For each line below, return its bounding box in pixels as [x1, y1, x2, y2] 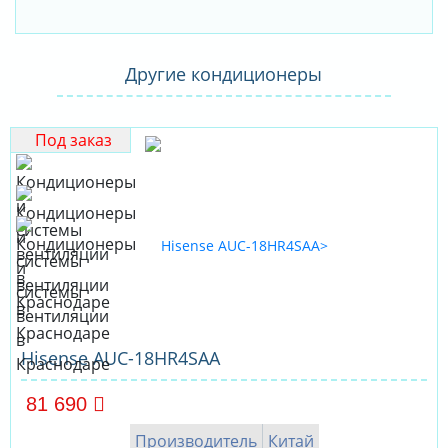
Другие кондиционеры [125, 62, 323, 87]
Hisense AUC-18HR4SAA [21, 346, 220, 371]
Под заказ [34, 129, 112, 152]
